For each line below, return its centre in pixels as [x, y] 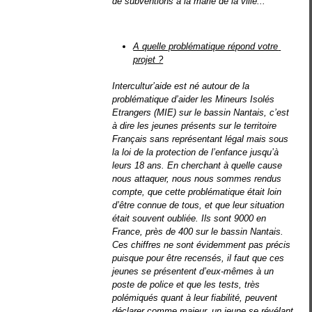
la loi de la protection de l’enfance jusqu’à [196, 153]
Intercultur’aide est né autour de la [181, 86]
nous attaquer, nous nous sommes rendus [197, 179]
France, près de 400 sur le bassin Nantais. [198, 232]
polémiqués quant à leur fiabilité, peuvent [195, 298]
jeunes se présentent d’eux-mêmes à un [193, 272]
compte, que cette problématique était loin [197, 192]
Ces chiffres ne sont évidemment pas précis [202, 245]
